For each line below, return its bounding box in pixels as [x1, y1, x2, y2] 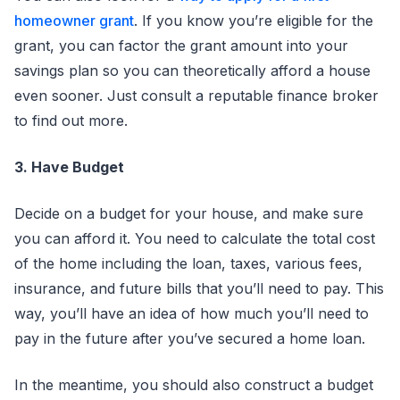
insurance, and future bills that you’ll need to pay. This [14, 279, 384, 297]
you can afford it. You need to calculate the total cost [14, 229, 375, 247]
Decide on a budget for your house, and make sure [14, 204, 363, 222]
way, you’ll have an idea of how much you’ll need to [14, 304, 369, 322]
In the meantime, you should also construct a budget [14, 376, 373, 394]
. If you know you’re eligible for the [134, 12, 373, 29]
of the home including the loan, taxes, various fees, [14, 254, 362, 272]
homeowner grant [14, 12, 134, 29]
